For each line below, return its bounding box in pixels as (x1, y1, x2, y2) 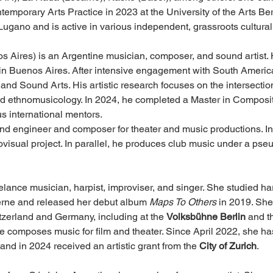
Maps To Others (149, 196, 216, 208)
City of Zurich (199, 239, 257, 252)
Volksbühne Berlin (166, 210, 246, 222)
